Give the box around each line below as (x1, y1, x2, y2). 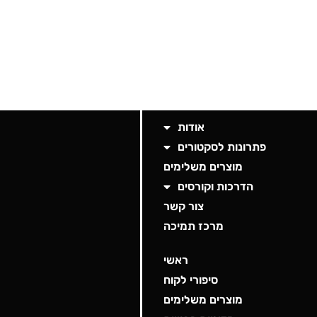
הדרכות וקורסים (178, 180, 254, 194)
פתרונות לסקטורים (178, 140, 267, 154)
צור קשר (163, 200, 204, 214)
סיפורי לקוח (163, 273, 219, 287)
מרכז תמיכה (163, 219, 224, 234)
